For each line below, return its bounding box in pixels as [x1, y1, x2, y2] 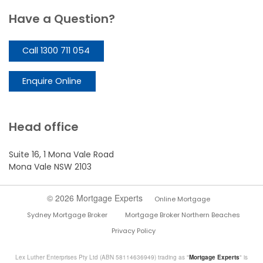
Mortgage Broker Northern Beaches [124, 210, 240, 220]
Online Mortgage [154, 194, 210, 204]
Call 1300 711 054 [22, 45, 90, 57]
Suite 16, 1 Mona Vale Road [9, 149, 114, 161]
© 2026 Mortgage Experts [47, 192, 143, 204]
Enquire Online [22, 75, 82, 87]
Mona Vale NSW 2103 [9, 161, 92, 173]
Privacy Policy [111, 226, 156, 236]
